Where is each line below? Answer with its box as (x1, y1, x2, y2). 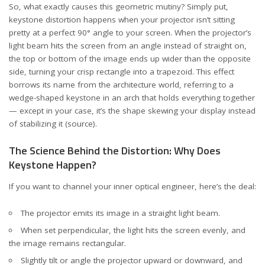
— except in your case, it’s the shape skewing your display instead (9, 105, 256, 116)
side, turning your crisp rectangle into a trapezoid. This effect (9, 66, 234, 77)
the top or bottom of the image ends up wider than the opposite (9, 53, 251, 64)
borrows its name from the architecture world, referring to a (9, 79, 234, 90)
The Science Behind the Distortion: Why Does (9, 142, 221, 159)
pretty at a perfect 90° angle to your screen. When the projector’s (9, 27, 251, 38)
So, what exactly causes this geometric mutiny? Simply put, (9, 1, 228, 12)
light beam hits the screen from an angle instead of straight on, (9, 40, 247, 51)
